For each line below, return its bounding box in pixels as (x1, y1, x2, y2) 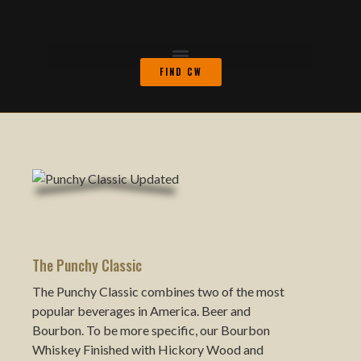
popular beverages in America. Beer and (32, 303, 251, 318)
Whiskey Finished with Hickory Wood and (32, 342, 263, 357)
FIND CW (159, 65, 202, 78)
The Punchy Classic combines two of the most (32, 284, 284, 299)
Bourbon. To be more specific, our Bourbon (32, 322, 270, 338)
